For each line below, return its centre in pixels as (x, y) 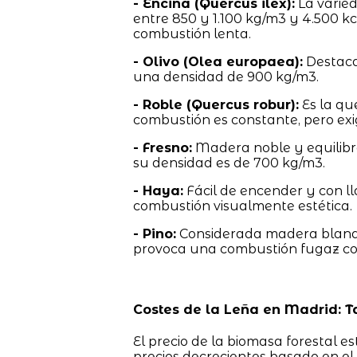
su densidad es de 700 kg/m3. (229, 163)
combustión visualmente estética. (242, 206)
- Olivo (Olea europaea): (218, 62)
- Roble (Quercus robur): (216, 105)
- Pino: (154, 234)
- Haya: (158, 191)
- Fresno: (162, 148)
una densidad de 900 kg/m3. (226, 77)
